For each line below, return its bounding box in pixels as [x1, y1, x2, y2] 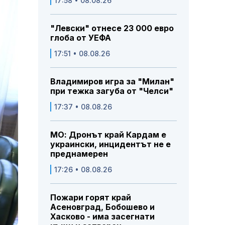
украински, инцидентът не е [50, 139, 171, 150]
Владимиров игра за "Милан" [50, 76, 174, 87]
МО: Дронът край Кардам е [50, 130, 166, 140]
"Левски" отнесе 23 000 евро [50, 23, 174, 34]
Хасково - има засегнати [50, 211, 155, 222]
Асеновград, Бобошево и [50, 202, 155, 212]
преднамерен [50, 149, 108, 159]
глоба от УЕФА [50, 33, 111, 43]
